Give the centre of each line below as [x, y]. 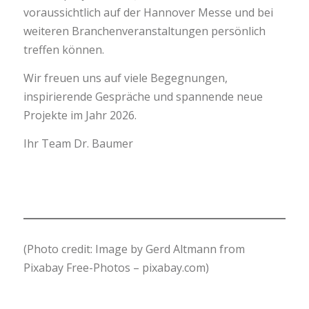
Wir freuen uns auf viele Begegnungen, [125, 78]
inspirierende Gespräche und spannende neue [143, 96]
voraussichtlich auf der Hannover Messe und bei [148, 13]
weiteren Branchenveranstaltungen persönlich [144, 31]
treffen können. [63, 50]
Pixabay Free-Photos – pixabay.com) [116, 268]
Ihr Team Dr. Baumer [78, 143]
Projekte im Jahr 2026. [80, 115]
